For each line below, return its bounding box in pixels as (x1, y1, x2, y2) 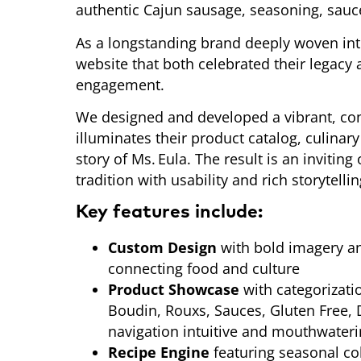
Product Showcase (108, 279, 240, 299)
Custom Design (108, 237, 218, 257)
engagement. (76, 74, 165, 94)
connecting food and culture (108, 258, 301, 278)
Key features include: (76, 203, 263, 222)
